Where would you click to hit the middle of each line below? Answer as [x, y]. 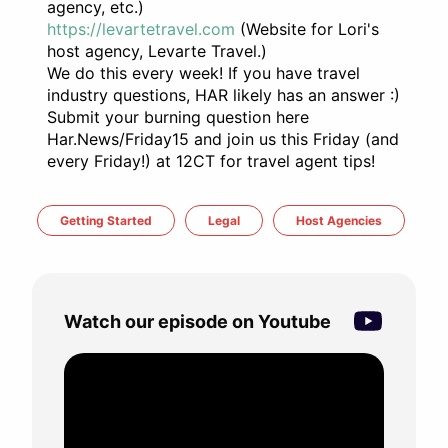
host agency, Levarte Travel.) [157, 51]
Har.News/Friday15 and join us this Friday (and [223, 139]
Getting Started [106, 221]
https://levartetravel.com [141, 29]
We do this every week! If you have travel [203, 73]
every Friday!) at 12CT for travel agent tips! [211, 161]
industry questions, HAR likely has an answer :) [223, 95]
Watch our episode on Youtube [197, 321]
